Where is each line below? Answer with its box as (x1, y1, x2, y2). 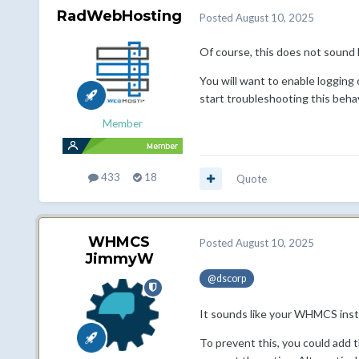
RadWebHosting (56, 7, 182, 26)
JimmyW (84, 249, 154, 268)
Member (102, 117, 143, 131)
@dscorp (207, 272, 246, 284)
